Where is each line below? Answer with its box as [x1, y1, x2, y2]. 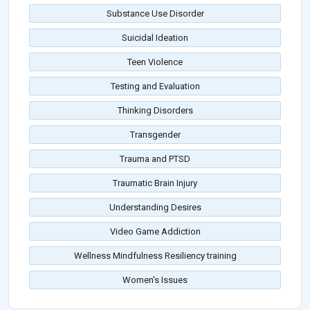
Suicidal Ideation [122, 33, 188, 44]
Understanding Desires [109, 202, 201, 213]
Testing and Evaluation [110, 81, 200, 92]
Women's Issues [122, 275, 188, 286]
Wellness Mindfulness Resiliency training [73, 250, 237, 262]
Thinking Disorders [117, 105, 193, 116]
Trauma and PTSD [120, 154, 190, 165]
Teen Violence [127, 57, 183, 68]
